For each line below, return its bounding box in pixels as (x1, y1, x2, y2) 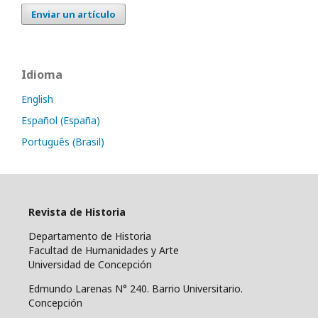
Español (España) (21, 114, 100, 128)
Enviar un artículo (31, 8, 116, 21)
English (21, 92, 53, 106)
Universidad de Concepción (28, 258, 152, 272)
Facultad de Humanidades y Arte (28, 243, 179, 258)
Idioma (21, 67, 62, 83)
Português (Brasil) (21, 135, 104, 149)
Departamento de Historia (28, 229, 151, 243)
